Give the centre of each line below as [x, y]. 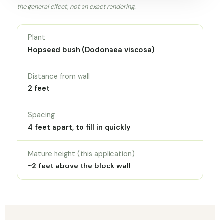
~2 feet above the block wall [79, 166]
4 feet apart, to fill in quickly [79, 127]
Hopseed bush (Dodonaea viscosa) [91, 50]
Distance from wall [59, 76]
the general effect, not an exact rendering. [76, 7]
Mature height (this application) [81, 154]
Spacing [41, 115]
